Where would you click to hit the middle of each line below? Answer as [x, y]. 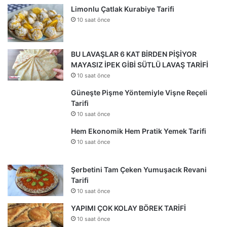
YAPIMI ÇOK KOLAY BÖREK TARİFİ [128, 208]
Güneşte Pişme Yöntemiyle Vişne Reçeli [139, 92]
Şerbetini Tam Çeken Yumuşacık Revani [139, 169]
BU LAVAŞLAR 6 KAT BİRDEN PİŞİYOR [134, 54]
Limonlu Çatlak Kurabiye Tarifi [123, 9]
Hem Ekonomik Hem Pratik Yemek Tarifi [139, 131]
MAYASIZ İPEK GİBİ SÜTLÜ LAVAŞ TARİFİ [140, 64]
